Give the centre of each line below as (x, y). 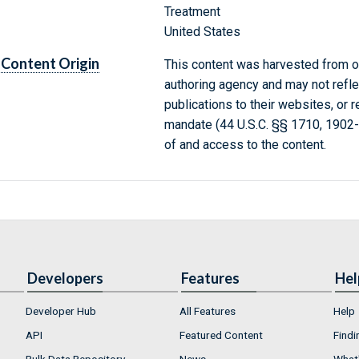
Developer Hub (61, 311)
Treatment (192, 12)
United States (202, 32)
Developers (65, 278)
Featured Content (221, 335)
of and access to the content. (245, 145)
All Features (208, 311)
